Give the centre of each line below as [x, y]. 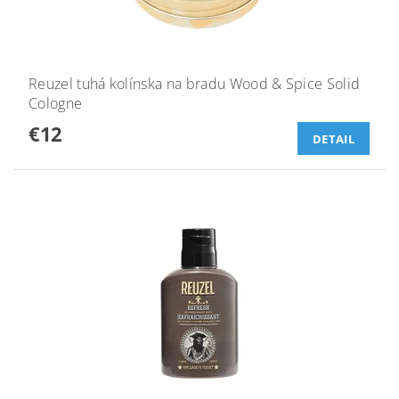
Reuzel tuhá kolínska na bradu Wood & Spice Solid [195, 84]
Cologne [56, 104]
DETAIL [334, 139]
